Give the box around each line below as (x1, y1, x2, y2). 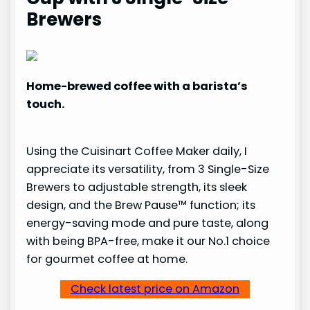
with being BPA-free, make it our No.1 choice (26, 233, 271, 250)
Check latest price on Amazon (70, 280, 239, 297)
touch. (26, 96, 65, 113)
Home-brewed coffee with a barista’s (26, 78, 248, 95)
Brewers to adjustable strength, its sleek (26, 179, 248, 196)
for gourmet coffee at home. (26, 251, 188, 268)
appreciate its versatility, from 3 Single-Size (26, 161, 270, 178)
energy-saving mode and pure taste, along (26, 215, 269, 232)
